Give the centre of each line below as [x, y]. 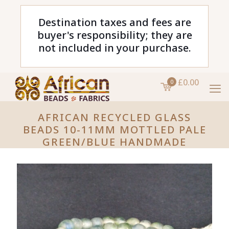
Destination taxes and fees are [114, 22]
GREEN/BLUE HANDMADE [114, 142]
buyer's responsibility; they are [114, 35]
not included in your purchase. [114, 48]
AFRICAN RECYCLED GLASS [114, 117]
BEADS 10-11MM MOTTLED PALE [114, 130]
